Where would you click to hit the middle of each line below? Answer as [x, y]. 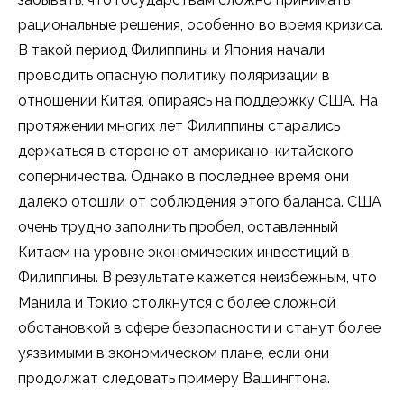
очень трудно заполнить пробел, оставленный [178, 227]
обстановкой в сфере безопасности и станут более [199, 328]
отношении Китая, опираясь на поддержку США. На [198, 101]
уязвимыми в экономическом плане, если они [174, 353]
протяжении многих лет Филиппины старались [179, 126]
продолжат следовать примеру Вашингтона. [174, 379]
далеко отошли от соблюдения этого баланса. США [200, 202]
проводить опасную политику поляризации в [174, 76]
